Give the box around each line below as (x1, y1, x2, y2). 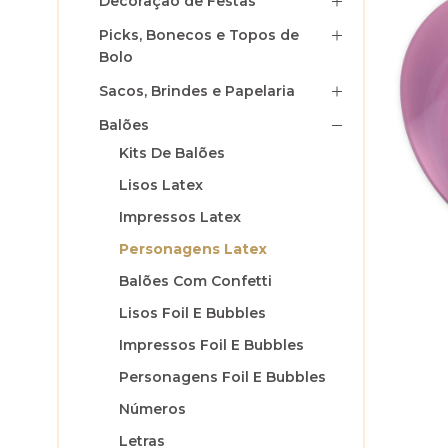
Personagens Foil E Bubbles (119, 368, 326, 386)
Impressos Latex (119, 208, 241, 226)
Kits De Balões (119, 144, 225, 162)
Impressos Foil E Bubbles (119, 336, 304, 354)
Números (119, 400, 186, 418)
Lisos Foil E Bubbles (119, 304, 266, 322)
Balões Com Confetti (119, 272, 272, 290)
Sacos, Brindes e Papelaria (99, 82, 295, 100)
